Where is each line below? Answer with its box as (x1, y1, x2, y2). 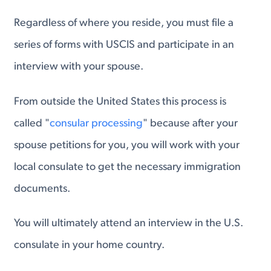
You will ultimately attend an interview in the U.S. (14, 218, 244, 230)
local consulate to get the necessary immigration (14, 161, 241, 173)
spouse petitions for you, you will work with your (14, 139, 240, 151)
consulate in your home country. (14, 240, 165, 252)
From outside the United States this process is (14, 96, 227, 108)
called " (14, 117, 50, 129)
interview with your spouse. (14, 60, 144, 73)
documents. (14, 183, 71, 195)
